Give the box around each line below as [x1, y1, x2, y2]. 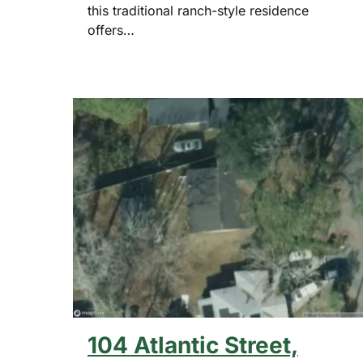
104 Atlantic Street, [88, 331, 298, 360]
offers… [88, 22, 135, 39]
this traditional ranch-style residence [88, 2, 309, 19]
